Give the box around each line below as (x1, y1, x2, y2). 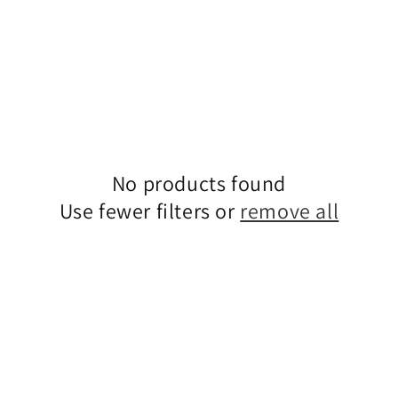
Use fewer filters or (59, 196, 241, 225)
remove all (240, 196, 339, 225)
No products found (111, 169, 287, 197)
